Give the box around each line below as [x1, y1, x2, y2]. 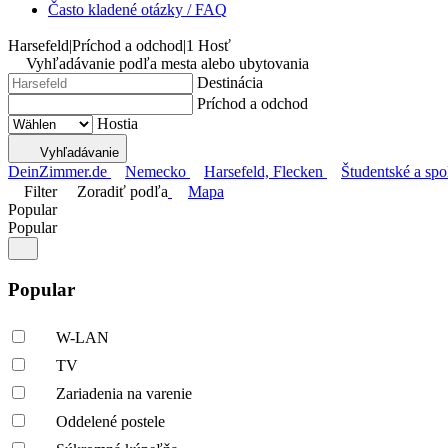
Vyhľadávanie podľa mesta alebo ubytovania [26, 55, 309, 72]
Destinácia [197, 74, 263, 91]
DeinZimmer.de [8, 163, 107, 180]
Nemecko [125, 163, 186, 180]
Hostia [97, 115, 138, 132]
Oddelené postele [56, 413, 165, 431]
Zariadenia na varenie [56, 385, 192, 403]
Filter [24, 183, 57, 200]
